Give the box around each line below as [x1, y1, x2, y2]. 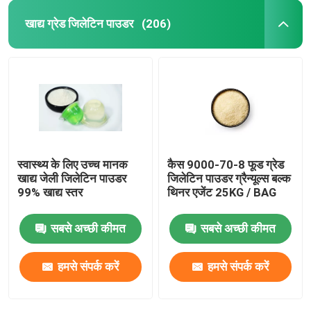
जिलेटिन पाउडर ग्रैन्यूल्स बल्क [167, 171, 292, 185]
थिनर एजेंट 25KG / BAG [167, 185, 277, 199]
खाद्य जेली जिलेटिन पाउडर [17, 171, 127, 185]
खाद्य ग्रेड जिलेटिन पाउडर [24, 16, 133, 31]
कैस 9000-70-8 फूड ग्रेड [167, 157, 285, 171]
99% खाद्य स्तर [17, 185, 83, 199]
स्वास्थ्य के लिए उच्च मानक [17, 157, 128, 171]
